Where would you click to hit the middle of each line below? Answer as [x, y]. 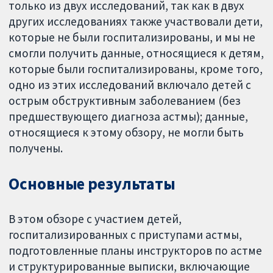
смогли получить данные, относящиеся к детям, [136, 53]
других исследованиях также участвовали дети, [136, 21]
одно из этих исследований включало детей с [130, 85]
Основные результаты [92, 183]
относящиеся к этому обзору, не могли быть [126, 132]
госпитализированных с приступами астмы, [126, 234]
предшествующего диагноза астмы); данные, [129, 116]
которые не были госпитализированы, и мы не [132, 37]
